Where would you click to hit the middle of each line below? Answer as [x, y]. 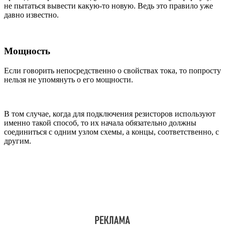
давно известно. [31, 15]
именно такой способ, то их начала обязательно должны [100, 123]
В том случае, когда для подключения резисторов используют [110, 114]
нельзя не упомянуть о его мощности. [69, 80]
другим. [18, 141]
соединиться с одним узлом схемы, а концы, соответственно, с [111, 132]
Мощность [27, 51]
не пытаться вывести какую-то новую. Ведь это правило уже [108, 6]
